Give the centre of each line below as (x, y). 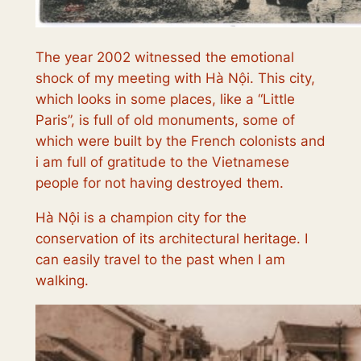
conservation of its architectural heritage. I (171, 238)
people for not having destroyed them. (159, 183)
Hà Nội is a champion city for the (141, 217)
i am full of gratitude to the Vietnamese (162, 162)
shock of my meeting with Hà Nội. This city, (175, 79)
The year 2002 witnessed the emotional (164, 58)
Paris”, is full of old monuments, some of (165, 120)
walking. (62, 280)
